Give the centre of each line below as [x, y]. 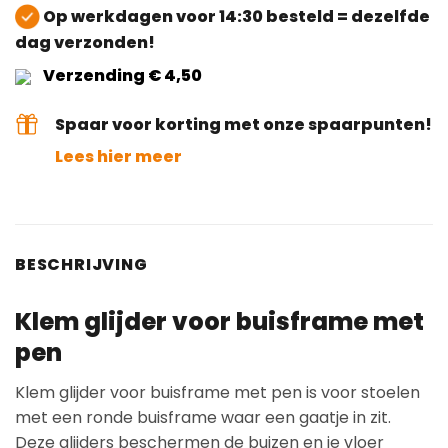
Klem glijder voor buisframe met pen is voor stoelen [217, 392]
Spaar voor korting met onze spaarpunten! [243, 124]
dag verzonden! [85, 43]
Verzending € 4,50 [121, 76]
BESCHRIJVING [81, 264]
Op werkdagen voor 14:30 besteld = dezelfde [235, 16]
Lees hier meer [118, 156]
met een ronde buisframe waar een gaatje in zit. [203, 417]
